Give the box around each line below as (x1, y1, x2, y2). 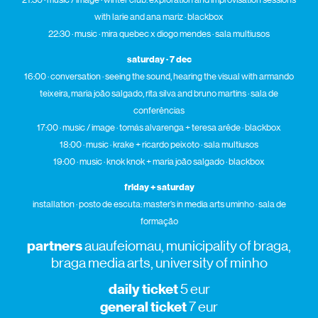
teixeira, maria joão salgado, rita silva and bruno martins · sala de (40, 88, 278, 99)
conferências (133, 105, 185, 116)
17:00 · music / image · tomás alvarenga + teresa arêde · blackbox (37, 122, 281, 133)
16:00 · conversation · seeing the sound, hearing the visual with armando (24, 71, 294, 82)
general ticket (100, 298, 187, 316)
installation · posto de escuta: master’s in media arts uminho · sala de (32, 199, 286, 210)
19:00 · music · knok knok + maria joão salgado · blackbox (53, 156, 265, 168)
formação (140, 216, 178, 227)
